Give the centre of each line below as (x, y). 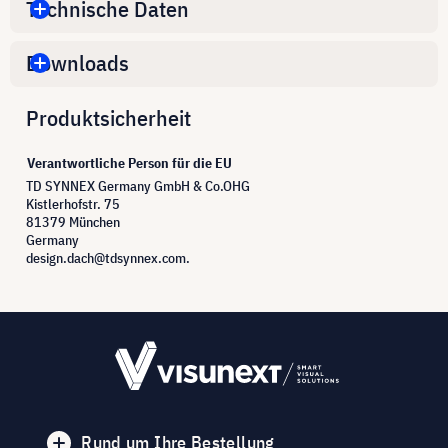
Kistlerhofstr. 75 (73, 203)
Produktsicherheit (108, 117)
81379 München (73, 221)
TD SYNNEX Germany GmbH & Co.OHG (138, 185)
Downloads (77, 63)
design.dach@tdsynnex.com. (108, 257)
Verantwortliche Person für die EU (129, 162)
